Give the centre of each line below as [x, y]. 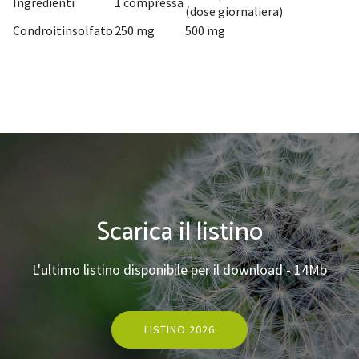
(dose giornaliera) [234, 11]
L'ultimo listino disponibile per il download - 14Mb [179, 270]
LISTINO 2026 [179, 329]
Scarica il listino [179, 232]
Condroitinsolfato [63, 30]
